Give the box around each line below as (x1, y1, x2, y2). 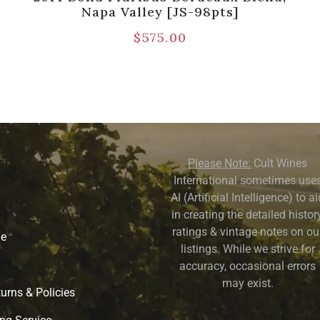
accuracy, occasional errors (179, 259, 316, 273)
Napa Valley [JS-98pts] (81, 3, 239, 20)
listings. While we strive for (180, 241, 315, 256)
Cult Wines (251, 156, 308, 170)
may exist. (221, 276, 274, 290)
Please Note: (188, 156, 251, 170)
